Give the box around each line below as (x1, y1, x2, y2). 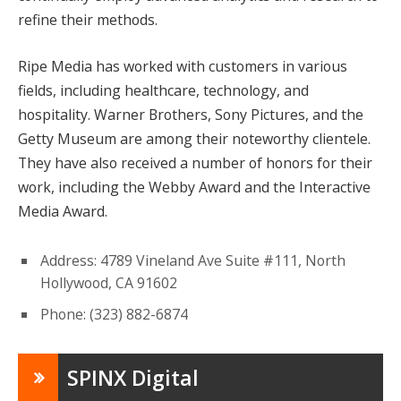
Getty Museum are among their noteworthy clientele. (18, 128, 371, 149)
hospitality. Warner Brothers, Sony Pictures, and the (18, 104, 363, 124)
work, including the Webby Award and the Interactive (18, 176, 371, 197)
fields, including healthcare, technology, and (18, 80, 309, 100)
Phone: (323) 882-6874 (40, 303, 188, 324)
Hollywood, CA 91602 (40, 272, 177, 293)
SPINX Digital (67, 363, 199, 392)
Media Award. (18, 200, 107, 221)
